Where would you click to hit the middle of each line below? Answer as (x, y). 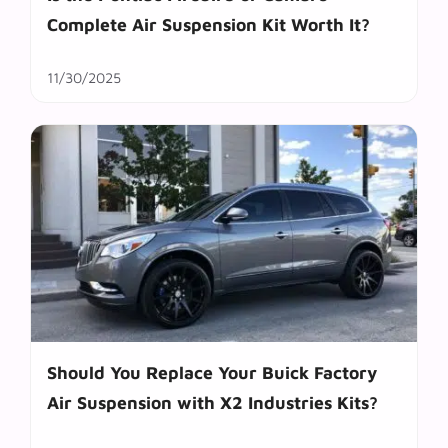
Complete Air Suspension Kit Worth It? (208, 24)
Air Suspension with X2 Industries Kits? (212, 403)
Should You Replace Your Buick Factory (212, 373)
